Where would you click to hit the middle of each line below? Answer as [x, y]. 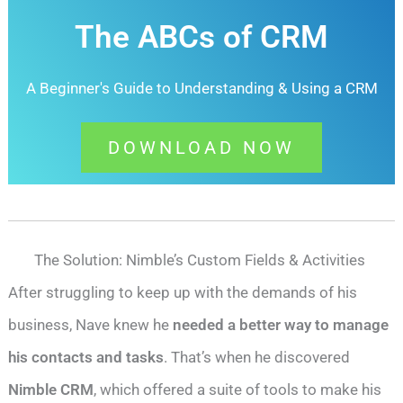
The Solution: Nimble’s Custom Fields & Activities [201, 260]
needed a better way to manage [281, 325]
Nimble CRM [51, 390]
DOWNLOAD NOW [201, 147]
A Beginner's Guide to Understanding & [157, 88]
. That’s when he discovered [257, 358]
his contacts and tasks [86, 358]
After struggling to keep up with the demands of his [183, 293]
